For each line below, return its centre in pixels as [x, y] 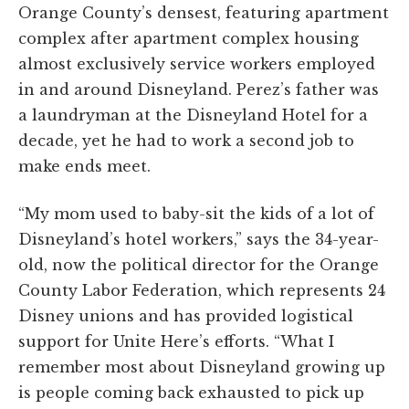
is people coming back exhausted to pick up [191, 392]
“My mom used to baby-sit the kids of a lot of [196, 213]
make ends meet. [84, 166]
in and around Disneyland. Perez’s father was [199, 89]
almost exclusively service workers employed [197, 63]
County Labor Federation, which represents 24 [202, 290]
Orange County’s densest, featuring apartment [204, 12]
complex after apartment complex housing [189, 38]
